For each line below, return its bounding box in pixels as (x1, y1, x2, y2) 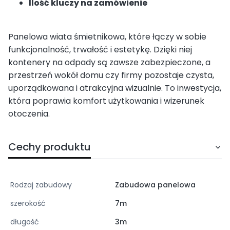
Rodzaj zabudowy (10, 179, 72, 190)
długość (10, 216, 39, 227)
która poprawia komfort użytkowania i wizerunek (8, 94, 204, 107)
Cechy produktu (8, 139, 91, 154)
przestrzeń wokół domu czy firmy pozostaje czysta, (8, 69, 214, 81)
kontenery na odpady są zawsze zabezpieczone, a (8, 56, 210, 68)
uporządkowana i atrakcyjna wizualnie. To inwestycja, (8, 82, 221, 94)
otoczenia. (8, 107, 50, 120)
